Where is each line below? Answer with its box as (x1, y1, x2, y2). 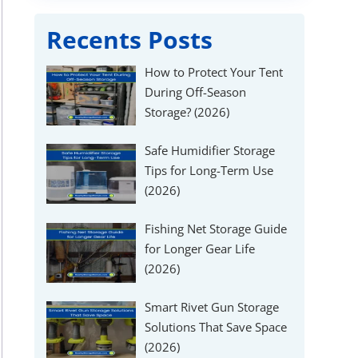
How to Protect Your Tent (145, 63, 284, 80)
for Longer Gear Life (145, 241, 256, 257)
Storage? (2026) (145, 103, 230, 120)
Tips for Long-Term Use (145, 161, 274, 178)
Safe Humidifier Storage (145, 141, 276, 158)
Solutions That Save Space (145, 319, 288, 336)
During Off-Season (145, 83, 247, 100)
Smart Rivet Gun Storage (145, 299, 280, 316)
